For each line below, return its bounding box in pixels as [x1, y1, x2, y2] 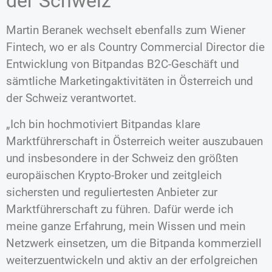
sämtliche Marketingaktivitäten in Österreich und [6, 74, 253, 89]
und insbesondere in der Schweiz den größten [6, 151, 238, 165]
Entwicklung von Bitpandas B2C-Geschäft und [6, 57, 239, 72]
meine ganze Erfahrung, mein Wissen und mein [6, 219, 245, 233]
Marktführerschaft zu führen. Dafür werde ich [6, 202, 233, 216]
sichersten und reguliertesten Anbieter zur [6, 185, 217, 199]
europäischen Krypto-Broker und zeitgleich [6, 168, 222, 182]
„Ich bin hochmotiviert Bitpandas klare [6, 117, 200, 131]
